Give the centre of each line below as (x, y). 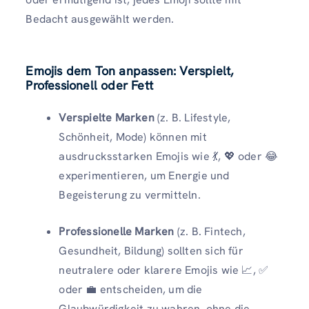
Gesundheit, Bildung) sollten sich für (151, 251)
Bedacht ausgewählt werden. (100, 19)
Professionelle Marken (117, 232)
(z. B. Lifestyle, (192, 118)
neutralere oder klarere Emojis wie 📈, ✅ (164, 270)
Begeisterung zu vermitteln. (130, 195)
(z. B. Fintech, (210, 232)
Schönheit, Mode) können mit (133, 137)
